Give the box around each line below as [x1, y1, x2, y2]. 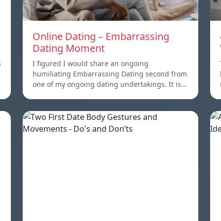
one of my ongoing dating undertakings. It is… [33, 79, 186, 89]
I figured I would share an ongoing [33, 58, 148, 68]
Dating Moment [33, 41, 105, 55]
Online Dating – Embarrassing [33, 29, 169, 43]
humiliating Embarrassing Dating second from [33, 69, 187, 78]
